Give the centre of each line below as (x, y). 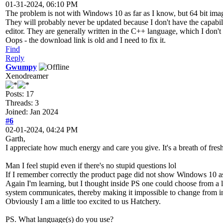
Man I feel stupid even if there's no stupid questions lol (91, 165)
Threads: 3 (22, 103)
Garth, (15, 138)
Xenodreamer (27, 76)
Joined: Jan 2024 (32, 111)
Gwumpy (21, 67)
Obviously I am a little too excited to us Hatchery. (83, 201)
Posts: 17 (20, 94)
